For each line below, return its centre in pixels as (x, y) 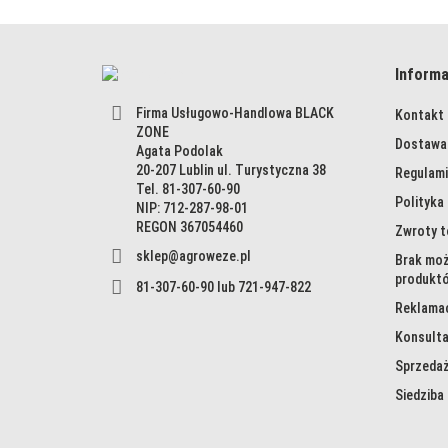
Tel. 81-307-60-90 (187, 188)
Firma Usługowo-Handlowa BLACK (234, 112)
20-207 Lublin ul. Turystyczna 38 (230, 169)
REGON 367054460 (189, 226)
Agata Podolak (179, 150)
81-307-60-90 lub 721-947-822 (223, 286)
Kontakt (419, 115)
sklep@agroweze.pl (193, 255)
